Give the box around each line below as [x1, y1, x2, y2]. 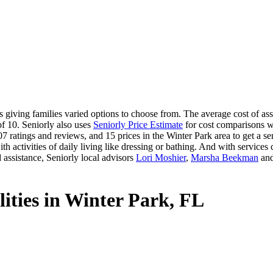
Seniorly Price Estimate [93, 119, 183, 130]
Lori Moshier [136, 152, 186, 163]
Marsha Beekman [191, 152, 258, 163]
